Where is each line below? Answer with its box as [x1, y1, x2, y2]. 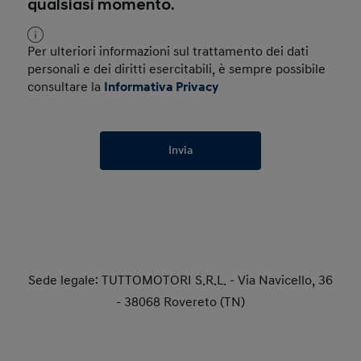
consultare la [27, 79, 105, 95]
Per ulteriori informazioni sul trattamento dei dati [27, 44, 309, 60]
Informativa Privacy [104, 79, 219, 95]
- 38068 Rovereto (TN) [116, 294, 245, 310]
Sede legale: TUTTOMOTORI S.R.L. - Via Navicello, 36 [28, 272, 333, 288]
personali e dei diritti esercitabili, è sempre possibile [27, 61, 326, 77]
